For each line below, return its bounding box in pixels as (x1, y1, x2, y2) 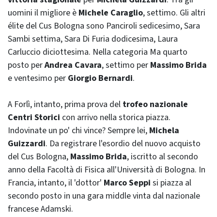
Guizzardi (8, 138, 46, 150)
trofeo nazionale (123, 98, 188, 110)
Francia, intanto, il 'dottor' (8, 177, 104, 189)
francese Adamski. (8, 203, 73, 215)
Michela (149, 124, 179, 137)
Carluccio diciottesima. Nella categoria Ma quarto (8, 46, 187, 58)
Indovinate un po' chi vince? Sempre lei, (8, 124, 149, 137)
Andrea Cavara (45, 59, 102, 71)
